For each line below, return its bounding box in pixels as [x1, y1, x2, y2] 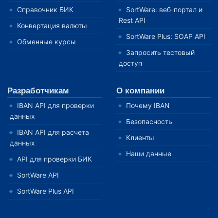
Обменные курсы [17, 37, 76, 46]
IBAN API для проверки [17, 101, 94, 109]
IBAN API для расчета [17, 128, 89, 136]
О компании [116, 86, 164, 95]
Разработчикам [7, 86, 69, 95]
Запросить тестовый [126, 48, 195, 56]
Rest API [119, 16, 145, 24]
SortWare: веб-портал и [126, 5, 202, 14]
